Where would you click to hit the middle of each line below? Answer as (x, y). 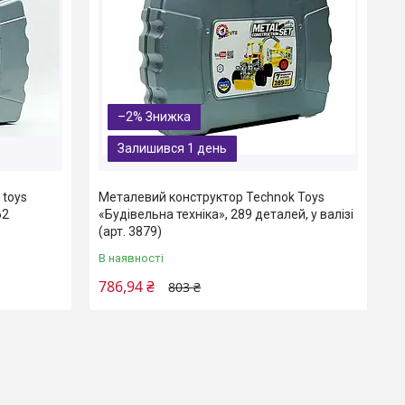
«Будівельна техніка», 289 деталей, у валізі (226, 215)
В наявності (132, 259)
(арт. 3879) (131, 232)
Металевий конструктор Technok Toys (212, 198)
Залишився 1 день (173, 149)
